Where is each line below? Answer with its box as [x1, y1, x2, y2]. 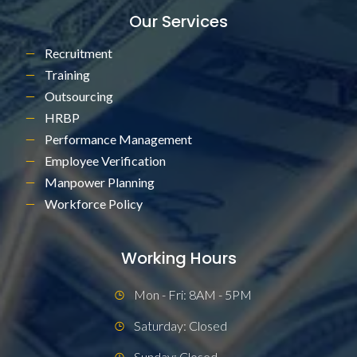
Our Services [129, 10, 228, 33]
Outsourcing [45, 88, 113, 104]
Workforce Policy [45, 196, 143, 212]
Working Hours [120, 247, 237, 270]
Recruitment [45, 45, 112, 61]
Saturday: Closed [134, 318, 227, 334]
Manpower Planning [45, 175, 155, 190]
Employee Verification [45, 153, 166, 169]
